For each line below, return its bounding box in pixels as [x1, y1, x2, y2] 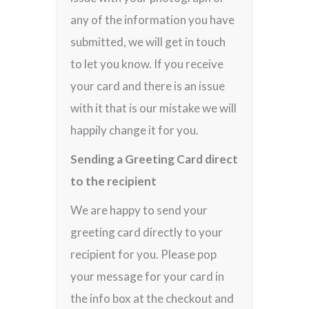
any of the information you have [70, 12, 235, 27]
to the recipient [70, 174, 157, 188]
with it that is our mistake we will [70, 101, 237, 115]
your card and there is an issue [70, 79, 226, 93]
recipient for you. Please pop [70, 247, 217, 261]
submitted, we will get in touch [70, 34, 226, 49]
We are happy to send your [70, 203, 208, 217]
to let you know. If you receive [70, 57, 224, 71]
